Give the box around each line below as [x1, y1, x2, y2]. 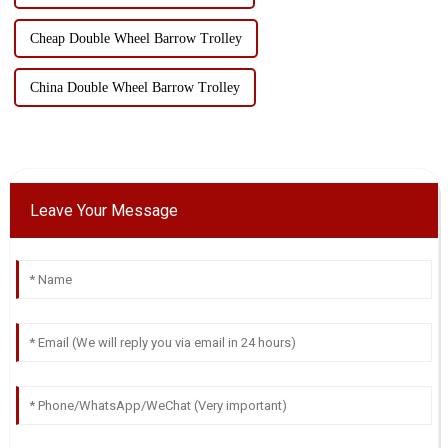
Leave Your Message [29, 200, 178, 220]
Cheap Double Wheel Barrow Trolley [29, 30, 242, 46]
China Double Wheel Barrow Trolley [29, 79, 240, 95]
